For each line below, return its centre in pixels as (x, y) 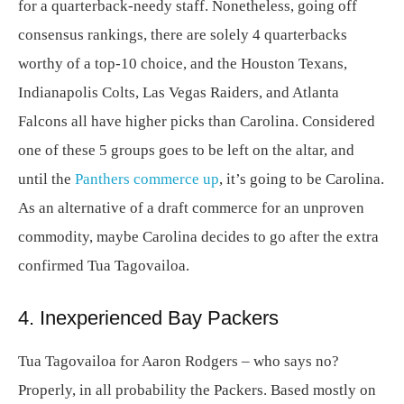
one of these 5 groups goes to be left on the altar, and (186, 150)
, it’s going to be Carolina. (302, 179)
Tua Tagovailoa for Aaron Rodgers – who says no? (179, 361)
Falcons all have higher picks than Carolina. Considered (197, 121)
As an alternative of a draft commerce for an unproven (191, 208)
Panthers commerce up (147, 179)
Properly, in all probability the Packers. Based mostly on (197, 390)
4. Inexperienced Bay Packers (148, 318)
